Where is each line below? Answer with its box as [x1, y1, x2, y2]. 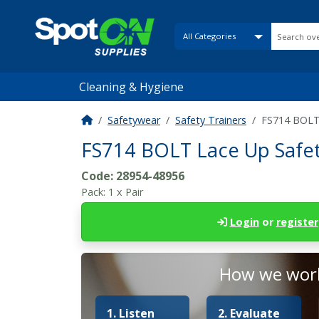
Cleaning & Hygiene [78, 79, 184, 95]
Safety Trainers [175, 113, 246, 127]
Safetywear [108, 113, 160, 127]
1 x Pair [108, 185, 143, 199]
